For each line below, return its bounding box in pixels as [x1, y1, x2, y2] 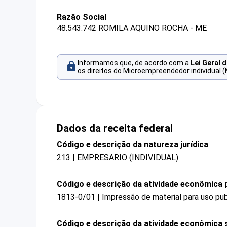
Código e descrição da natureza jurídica [57, 139, 208, 149]
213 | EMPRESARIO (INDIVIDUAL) [57, 152, 178, 162]
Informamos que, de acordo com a [78, 59, 191, 67]
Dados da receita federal [57, 122, 173, 134]
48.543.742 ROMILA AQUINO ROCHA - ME [57, 23, 207, 33]
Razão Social [57, 12, 106, 22]
